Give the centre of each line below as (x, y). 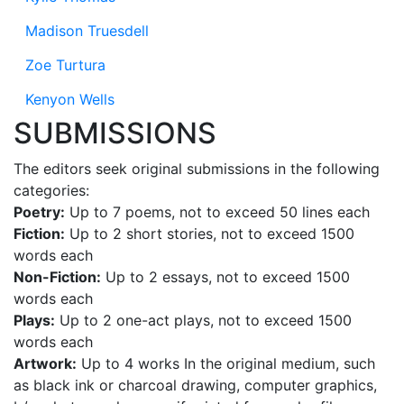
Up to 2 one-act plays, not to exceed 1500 (203, 320)
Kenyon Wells (70, 99)
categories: (51, 190)
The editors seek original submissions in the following (197, 169)
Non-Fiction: (57, 277)
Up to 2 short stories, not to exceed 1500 (210, 234)
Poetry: (39, 212)
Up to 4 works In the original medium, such (226, 363)
